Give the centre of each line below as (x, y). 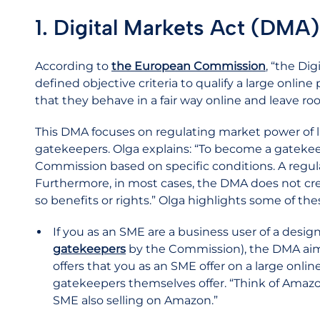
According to (73, 66)
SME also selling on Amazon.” (135, 300)
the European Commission (189, 66)
